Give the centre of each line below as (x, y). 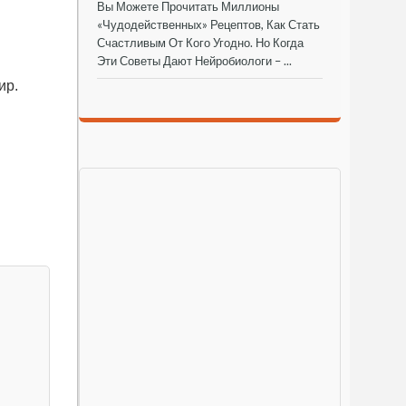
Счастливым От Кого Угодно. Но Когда (200, 42)
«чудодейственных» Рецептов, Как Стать (208, 24)
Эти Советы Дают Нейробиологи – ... (194, 60)
